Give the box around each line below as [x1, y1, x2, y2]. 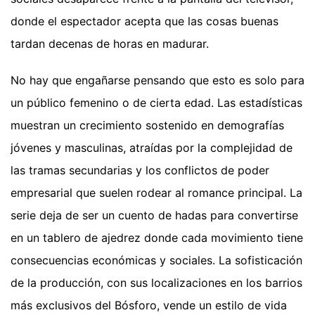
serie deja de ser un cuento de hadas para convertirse [11, 207, 298, 222]
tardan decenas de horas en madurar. [11, 36, 209, 51]
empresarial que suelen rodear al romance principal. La [11, 185, 302, 200]
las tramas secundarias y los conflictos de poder [11, 162, 269, 177]
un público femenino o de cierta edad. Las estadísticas [11, 95, 302, 110]
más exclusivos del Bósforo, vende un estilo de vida [11, 297, 287, 312]
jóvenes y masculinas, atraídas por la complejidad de [11, 140, 292, 155]
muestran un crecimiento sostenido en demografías [11, 117, 284, 132]
